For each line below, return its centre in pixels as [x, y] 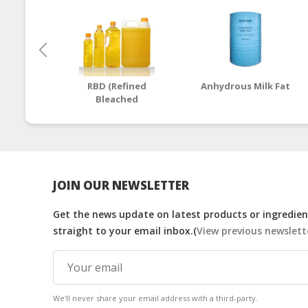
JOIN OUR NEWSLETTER [121, 186]
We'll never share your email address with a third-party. [155, 298]
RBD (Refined [117, 86]
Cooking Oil [117, 125]
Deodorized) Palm [117, 112]
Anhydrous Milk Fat [245, 86]
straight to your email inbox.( [125, 231]
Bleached [117, 99]
